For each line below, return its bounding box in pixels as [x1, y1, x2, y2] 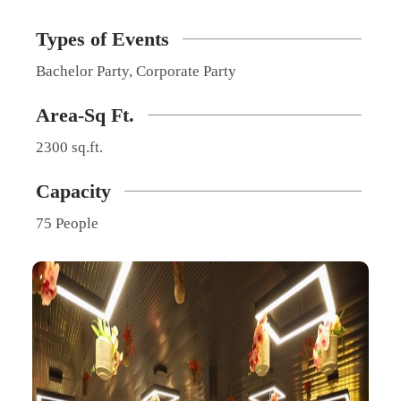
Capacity [36, 179, 111, 202]
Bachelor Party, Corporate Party [36, 62, 236, 80]
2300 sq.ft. [36, 138, 103, 156]
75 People [36, 214, 98, 232]
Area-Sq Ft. [36, 103, 134, 126]
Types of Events [36, 27, 169, 50]
